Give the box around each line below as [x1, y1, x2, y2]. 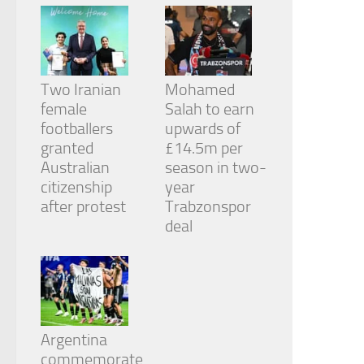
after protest [41, 197, 126, 217]
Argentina [41, 330, 107, 350]
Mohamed [164, 80, 235, 100]
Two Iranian [41, 80, 121, 100]
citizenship [41, 177, 112, 197]
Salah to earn [164, 99, 254, 119]
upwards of [164, 119, 240, 139]
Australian [41, 158, 110, 178]
